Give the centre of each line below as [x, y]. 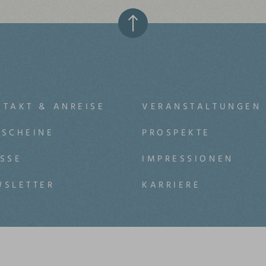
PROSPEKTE [176, 132]
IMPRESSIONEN [188, 159]
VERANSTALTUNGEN [202, 106]
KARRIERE [171, 185]
